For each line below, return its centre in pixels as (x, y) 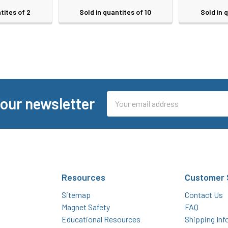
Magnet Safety (86, 207)
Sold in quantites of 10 (116, 12)
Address (121, 109)
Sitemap (76, 194)
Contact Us (204, 194)
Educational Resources (101, 219)
